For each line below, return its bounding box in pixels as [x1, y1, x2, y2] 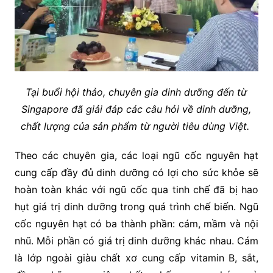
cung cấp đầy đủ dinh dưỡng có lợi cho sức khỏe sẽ [14, 166, 259, 179]
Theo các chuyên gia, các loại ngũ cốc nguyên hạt [14, 149, 259, 162]
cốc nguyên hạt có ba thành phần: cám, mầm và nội [14, 218, 259, 230]
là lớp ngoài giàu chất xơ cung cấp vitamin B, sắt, [14, 252, 259, 264]
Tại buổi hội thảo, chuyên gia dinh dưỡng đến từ [26, 86, 247, 99]
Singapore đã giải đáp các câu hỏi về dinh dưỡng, [21, 103, 252, 116]
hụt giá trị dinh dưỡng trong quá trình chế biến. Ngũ [14, 200, 259, 213]
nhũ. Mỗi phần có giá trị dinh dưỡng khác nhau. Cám [14, 235, 259, 247]
